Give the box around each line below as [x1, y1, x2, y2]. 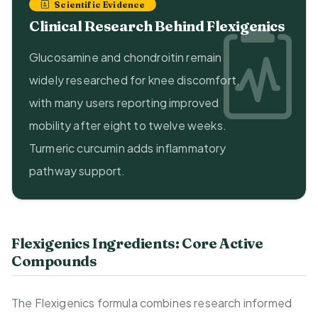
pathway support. [29, 163, 126, 179]
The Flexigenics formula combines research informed [11, 295, 292, 311]
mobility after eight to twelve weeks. [29, 118, 226, 133]
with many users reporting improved [29, 95, 219, 111]
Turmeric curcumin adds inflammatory [29, 141, 226, 156]
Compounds [11, 252, 97, 270]
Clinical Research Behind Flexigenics [29, 17, 285, 35]
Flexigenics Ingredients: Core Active [11, 234, 263, 253]
